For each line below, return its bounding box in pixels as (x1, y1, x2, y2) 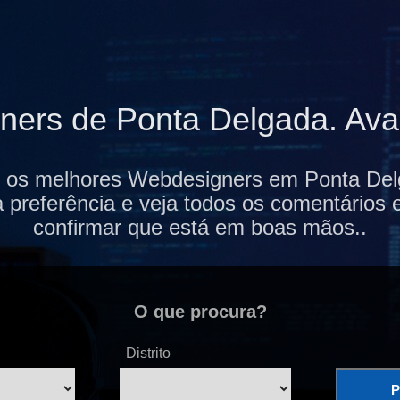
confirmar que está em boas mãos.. (33, 215, 367, 240)
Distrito (126, 346, 171, 362)
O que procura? (133, 302, 267, 322)
